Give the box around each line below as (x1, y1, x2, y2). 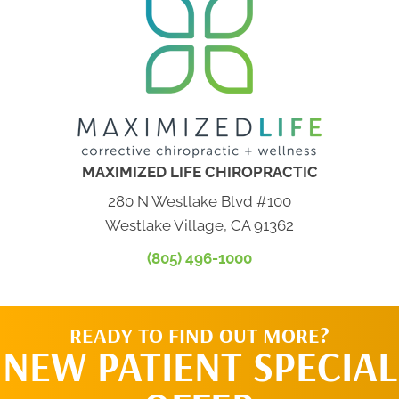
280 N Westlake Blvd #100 (108, 192, 291, 211)
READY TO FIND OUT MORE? (69, 322, 330, 349)
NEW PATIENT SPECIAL (2, 340, 397, 393)
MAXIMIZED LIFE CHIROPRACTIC (81, 163, 318, 182)
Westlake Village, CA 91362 (105, 216, 294, 235)
